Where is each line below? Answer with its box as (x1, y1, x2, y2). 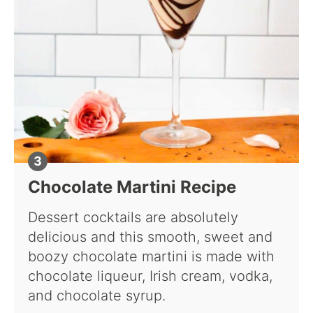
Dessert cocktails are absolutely (28, 209, 238, 226)
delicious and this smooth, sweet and (28, 228, 272, 246)
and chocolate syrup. (28, 287, 166, 305)
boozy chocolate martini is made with (28, 248, 275, 265)
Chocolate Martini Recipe (28, 177, 236, 198)
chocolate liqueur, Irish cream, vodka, (28, 268, 272, 285)
